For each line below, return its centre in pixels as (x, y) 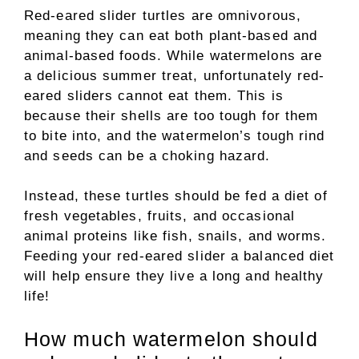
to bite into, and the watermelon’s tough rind (175, 135)
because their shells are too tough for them (171, 115)
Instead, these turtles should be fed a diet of (176, 196)
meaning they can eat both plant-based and (171, 35)
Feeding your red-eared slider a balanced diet (179, 256)
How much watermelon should (171, 339)
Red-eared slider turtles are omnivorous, (163, 15)
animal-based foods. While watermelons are (173, 55)
